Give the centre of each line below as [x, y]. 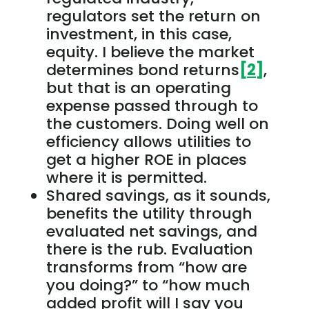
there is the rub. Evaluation [149, 249]
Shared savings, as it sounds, [158, 195]
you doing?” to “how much [148, 285]
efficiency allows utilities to [148, 141]
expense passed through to [152, 106]
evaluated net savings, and [151, 231]
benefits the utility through [149, 213]
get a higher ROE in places [146, 159]
